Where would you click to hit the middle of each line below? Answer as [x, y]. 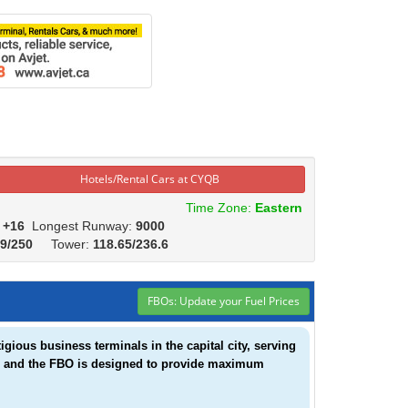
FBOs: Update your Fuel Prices [224, 301]
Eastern [278, 208]
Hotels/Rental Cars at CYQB [149, 179]
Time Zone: [216, 208]
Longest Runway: [83, 226]
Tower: [65, 244]
